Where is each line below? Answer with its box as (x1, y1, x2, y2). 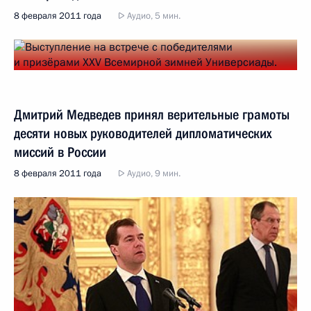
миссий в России (14, 143, 106, 160)
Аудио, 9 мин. (125, 167, 180, 180)
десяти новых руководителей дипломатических (14, 124, 271, 142)
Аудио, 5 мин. (125, 9, 180, 22)
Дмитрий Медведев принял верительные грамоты (14, 106, 289, 123)
